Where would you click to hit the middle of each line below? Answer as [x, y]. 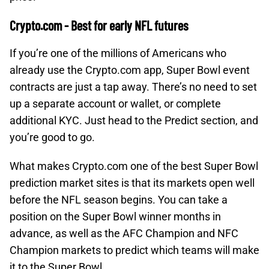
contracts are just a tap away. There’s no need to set [133, 87]
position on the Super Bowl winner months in [115, 216]
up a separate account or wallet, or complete [115, 104]
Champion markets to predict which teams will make [134, 250]
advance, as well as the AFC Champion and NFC [124, 233]
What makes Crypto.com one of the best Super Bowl [134, 166]
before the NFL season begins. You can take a [119, 200]
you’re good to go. [52, 137]
